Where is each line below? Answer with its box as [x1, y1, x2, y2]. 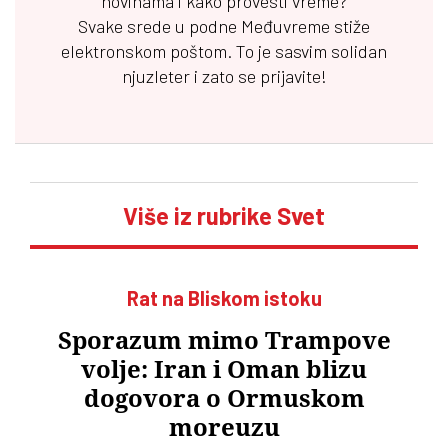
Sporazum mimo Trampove [57, 326, 391, 355]
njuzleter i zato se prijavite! [121, 64, 327, 87]
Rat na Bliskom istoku [126, 285, 322, 310]
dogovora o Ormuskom [83, 384, 365, 413]
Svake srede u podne [78, 14, 241, 37]
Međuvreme [241, 14, 330, 37]
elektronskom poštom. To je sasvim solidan [61, 39, 387, 62]
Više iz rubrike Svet [123, 200, 325, 230]
